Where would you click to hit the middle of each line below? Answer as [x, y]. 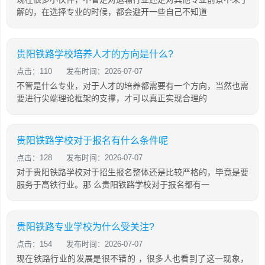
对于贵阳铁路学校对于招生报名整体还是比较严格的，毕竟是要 [132, 172]
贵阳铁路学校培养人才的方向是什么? [95, 54]
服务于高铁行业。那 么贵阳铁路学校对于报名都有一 [113, 184]
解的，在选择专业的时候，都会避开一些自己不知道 [112, 12]
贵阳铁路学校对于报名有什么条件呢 [92, 140]
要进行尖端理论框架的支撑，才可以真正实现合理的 [112, 98]
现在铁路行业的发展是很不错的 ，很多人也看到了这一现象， [132, 258]
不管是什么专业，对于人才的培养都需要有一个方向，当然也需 [132, 85]
